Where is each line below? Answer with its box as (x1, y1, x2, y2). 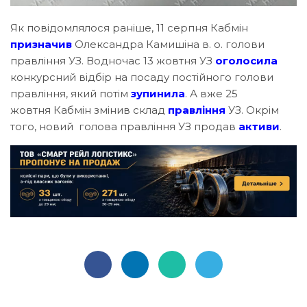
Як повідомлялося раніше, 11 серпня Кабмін (10, 21, 248, 35)
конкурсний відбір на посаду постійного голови (10, 71, 273, 84)
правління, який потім (10, 87, 131, 101)
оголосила (215, 54, 278, 68)
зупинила (131, 87, 185, 101)
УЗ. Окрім (225, 103, 279, 117)
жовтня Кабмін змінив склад (10, 103, 168, 117)
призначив (10, 38, 72, 51)
